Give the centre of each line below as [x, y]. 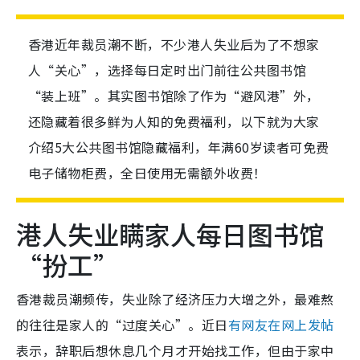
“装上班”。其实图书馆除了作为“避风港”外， [174, 96]
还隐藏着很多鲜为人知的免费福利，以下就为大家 [174, 122]
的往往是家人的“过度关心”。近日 [122, 325]
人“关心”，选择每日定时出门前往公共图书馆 [168, 70]
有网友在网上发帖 [281, 325]
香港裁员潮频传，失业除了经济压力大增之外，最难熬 [175, 299]
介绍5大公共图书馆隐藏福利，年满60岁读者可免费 [179, 147]
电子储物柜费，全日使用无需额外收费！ [147, 173]
